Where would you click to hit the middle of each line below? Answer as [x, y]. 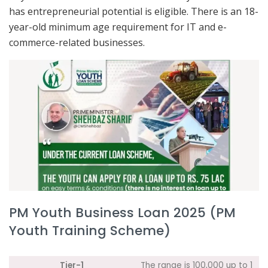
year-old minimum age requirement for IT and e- [118, 27]
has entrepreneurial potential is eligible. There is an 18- [134, 12]
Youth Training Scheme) [90, 231]
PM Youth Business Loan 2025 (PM [122, 213]
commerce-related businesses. [77, 43]
